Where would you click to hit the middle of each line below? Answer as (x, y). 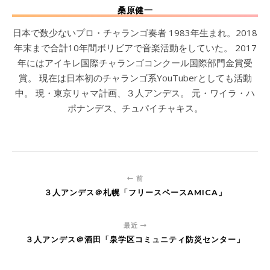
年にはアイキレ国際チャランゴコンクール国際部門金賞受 (135, 63)
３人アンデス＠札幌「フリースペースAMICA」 (135, 192)
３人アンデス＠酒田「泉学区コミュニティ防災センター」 (135, 239)
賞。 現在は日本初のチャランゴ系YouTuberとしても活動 (135, 78)
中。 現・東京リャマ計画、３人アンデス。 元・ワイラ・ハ (135, 93)
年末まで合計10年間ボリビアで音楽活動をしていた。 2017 (135, 48)
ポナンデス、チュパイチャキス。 (135, 108)
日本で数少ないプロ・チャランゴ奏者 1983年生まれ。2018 (135, 33)
